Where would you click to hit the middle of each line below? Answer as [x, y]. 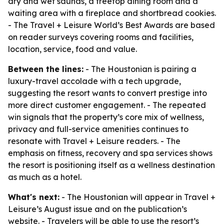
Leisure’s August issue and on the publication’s [97, 209]
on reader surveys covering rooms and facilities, [101, 37]
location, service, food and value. [72, 49]
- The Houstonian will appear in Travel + [137, 197]
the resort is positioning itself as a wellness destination [111, 165]
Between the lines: [46, 69]
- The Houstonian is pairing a [140, 69]
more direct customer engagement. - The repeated [107, 105]
